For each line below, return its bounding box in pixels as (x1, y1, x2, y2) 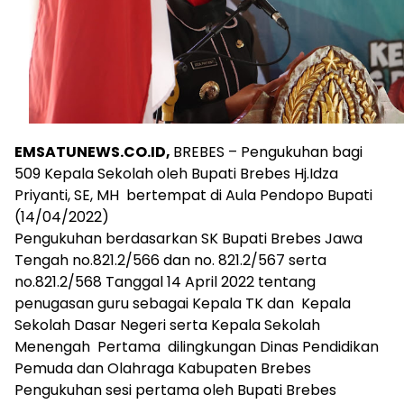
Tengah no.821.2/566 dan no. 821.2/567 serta (14, 249, 326, 271)
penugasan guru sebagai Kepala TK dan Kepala (14, 292, 351, 314)
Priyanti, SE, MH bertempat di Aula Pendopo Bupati (14, 184, 372, 206)
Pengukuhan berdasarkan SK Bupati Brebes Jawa (14, 227, 363, 249)
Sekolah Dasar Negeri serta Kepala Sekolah (14, 314, 320, 335)
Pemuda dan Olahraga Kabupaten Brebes (14, 357, 315, 379)
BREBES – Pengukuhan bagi (173, 141, 363, 162)
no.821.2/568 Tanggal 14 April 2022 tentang (14, 271, 316, 292)
